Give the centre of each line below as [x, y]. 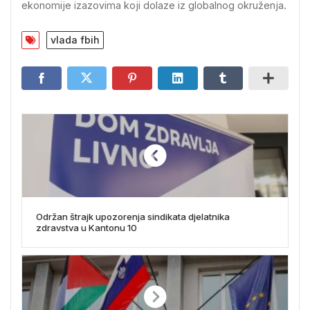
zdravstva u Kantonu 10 [86, 228]
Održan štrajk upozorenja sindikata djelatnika [133, 217]
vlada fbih [75, 40]
